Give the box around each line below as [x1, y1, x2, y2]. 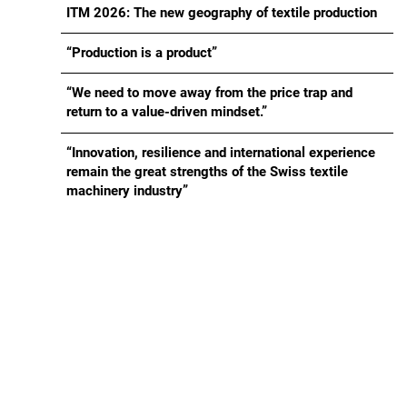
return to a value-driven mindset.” [65, 104, 267, 121]
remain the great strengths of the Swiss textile [65, 164, 348, 180]
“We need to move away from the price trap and [65, 85, 352, 102]
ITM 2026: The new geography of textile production [65, 5, 377, 21]
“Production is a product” [65, 45, 217, 62]
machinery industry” [65, 183, 188, 199]
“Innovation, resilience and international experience [65, 144, 375, 161]
